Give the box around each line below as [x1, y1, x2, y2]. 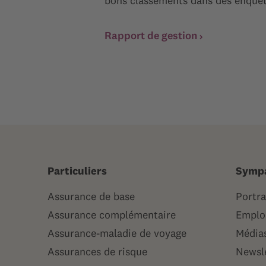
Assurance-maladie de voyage [47, 226, 186, 240]
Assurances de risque [47, 245, 147, 258]
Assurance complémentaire [47, 208, 176, 221]
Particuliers [47, 164, 107, 178]
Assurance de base [47, 189, 135, 203]
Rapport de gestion [104, 28, 197, 42]
